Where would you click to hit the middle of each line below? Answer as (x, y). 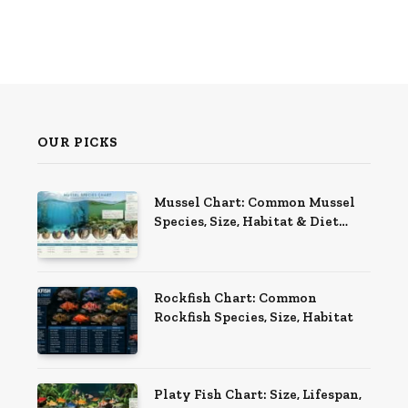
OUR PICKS (78, 142)
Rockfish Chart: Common (235, 298)
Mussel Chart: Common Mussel (254, 202)
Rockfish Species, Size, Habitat (253, 317)
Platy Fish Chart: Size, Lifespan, (257, 394)
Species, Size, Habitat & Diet (246, 221)
